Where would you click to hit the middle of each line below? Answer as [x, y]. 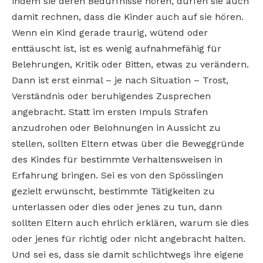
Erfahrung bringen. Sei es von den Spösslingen [117, 175]
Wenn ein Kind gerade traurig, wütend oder [110, 32]
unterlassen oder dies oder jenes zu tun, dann [117, 207]
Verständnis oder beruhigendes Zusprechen [111, 96]
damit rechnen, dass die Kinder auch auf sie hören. [128, 16]
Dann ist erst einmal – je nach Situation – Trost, [120, 80]
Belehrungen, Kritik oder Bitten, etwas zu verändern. [130, 64]
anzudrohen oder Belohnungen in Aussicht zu [116, 127]
